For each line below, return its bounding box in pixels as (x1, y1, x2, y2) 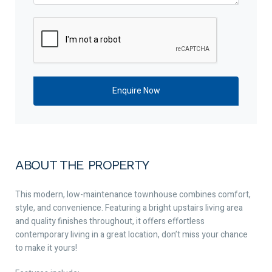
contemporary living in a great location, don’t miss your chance (15, 228, 248, 241)
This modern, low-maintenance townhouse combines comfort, (15, 188, 251, 201)
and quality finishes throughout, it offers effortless (15, 214, 205, 228)
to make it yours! (15, 241, 77, 254)
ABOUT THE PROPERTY (15, 157, 149, 172)
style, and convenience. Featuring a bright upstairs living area (15, 201, 243, 214)
